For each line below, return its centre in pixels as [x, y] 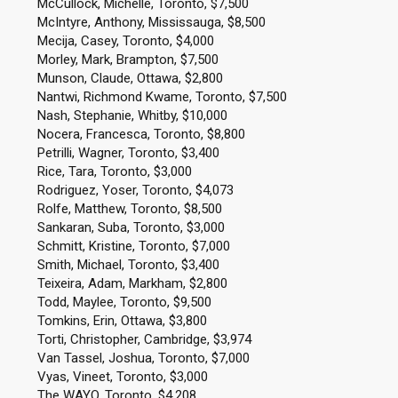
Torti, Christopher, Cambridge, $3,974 [144, 339]
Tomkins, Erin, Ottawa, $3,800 [122, 321]
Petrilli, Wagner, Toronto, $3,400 [128, 153]
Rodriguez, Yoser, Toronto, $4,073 [135, 190]
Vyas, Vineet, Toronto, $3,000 [122, 377]
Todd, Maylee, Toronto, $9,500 [124, 302]
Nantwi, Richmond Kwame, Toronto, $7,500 [162, 97]
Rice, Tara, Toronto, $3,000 [114, 171]
